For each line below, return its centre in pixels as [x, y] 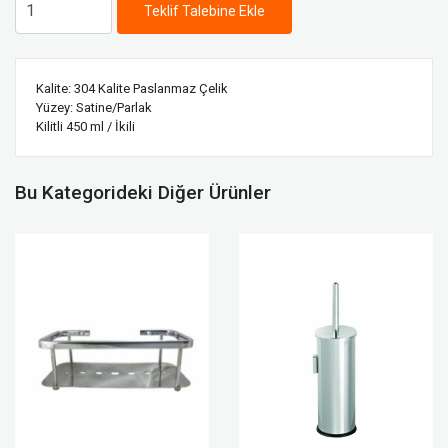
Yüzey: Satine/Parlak [94, 108]
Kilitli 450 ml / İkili [85, 127]
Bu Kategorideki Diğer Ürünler [143, 193]
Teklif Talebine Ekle [204, 10]
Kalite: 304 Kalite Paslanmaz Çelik [132, 89]
